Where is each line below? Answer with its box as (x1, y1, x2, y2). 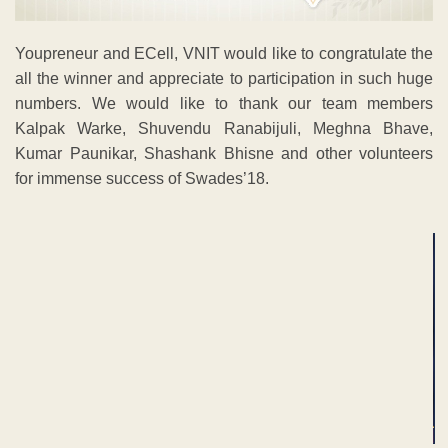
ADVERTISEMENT (181, 209, 267, 221)
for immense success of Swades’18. (15, 170, 269, 188)
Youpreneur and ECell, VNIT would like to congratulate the (15, 45, 433, 63)
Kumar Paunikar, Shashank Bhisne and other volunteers (15, 145, 433, 163)
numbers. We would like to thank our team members (15, 95, 433, 113)
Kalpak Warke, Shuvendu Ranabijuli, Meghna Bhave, (15, 120, 433, 138)
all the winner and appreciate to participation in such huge (15, 70, 433, 88)
